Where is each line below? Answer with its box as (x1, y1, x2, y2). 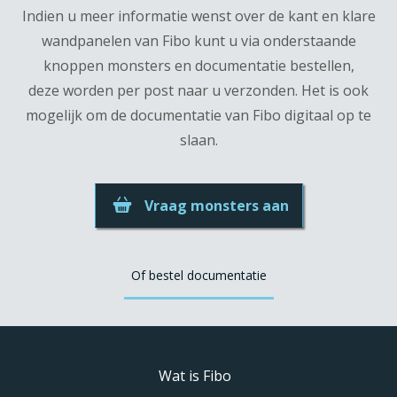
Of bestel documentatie (130, 267, 267, 284)
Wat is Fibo (158, 366, 231, 385)
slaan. (179, 130, 218, 150)
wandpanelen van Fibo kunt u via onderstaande (41, 31, 356, 51)
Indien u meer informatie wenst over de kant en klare (21, 6, 376, 26)
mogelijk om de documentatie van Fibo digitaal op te (26, 105, 371, 125)
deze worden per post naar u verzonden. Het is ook (28, 81, 369, 100)
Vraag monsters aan (144, 196, 289, 215)
